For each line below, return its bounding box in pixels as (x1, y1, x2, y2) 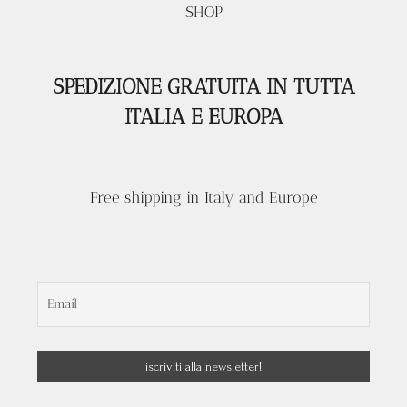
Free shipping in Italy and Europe (89, 188, 318, 206)
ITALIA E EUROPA (124, 104, 283, 129)
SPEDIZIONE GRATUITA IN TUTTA (53, 74, 354, 99)
